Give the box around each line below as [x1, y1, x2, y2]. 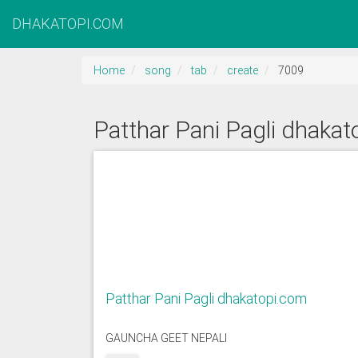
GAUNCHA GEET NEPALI [105, 332, 227, 344]
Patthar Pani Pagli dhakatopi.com [105, 290, 307, 307]
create [227, 64, 258, 77]
